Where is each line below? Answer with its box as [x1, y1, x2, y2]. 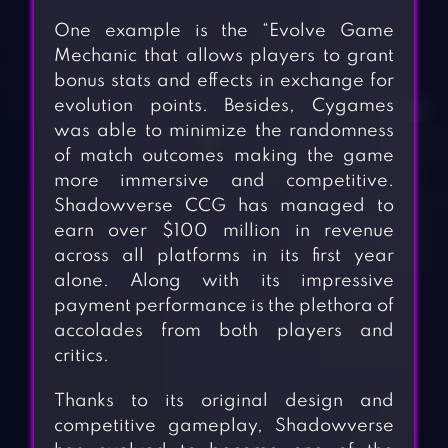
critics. [53, 347, 109, 366]
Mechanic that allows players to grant [53, 47, 395, 66]
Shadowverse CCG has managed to [53, 197, 395, 216]
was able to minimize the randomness [53, 122, 395, 141]
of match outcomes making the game [53, 147, 395, 166]
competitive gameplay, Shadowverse [53, 417, 395, 436]
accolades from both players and [53, 322, 395, 341]
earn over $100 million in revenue [53, 222, 395, 241]
